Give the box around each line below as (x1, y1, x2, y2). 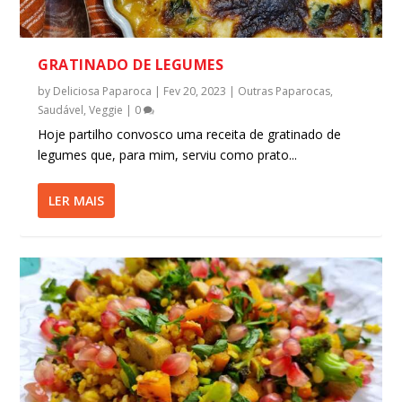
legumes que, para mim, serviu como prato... (38, 146, 298, 164)
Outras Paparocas (238, 83, 331, 100)
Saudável (38, 102, 84, 118)
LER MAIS (48, 192, 105, 210)
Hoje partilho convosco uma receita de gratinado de (38, 126, 342, 144)
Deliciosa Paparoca (53, 83, 153, 100)
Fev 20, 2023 (163, 83, 227, 100)
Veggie (89, 102, 124, 118)
